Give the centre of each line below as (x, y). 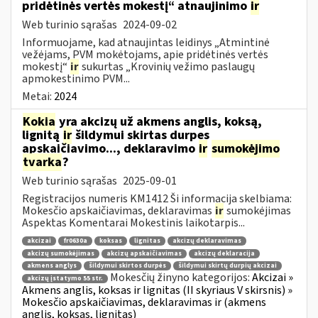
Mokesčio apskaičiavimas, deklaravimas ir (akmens (144, 302)
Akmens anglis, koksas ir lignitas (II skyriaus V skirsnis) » (157, 290)
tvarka (42, 162)
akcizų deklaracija (224, 253)
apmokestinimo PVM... (76, 78)
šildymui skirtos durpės (127, 266)
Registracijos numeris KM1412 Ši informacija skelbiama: (157, 198)
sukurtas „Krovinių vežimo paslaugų (167, 66)
